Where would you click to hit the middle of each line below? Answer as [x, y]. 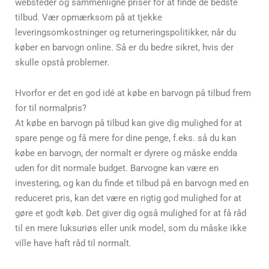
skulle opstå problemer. [62, 62]
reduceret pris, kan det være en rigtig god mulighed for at [128, 198]
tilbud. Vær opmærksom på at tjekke [89, 17]
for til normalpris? [51, 108]
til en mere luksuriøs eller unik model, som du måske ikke [131, 228]
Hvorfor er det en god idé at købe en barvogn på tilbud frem [133, 93]
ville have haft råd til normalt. [73, 243]
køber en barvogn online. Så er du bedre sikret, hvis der [124, 47]
